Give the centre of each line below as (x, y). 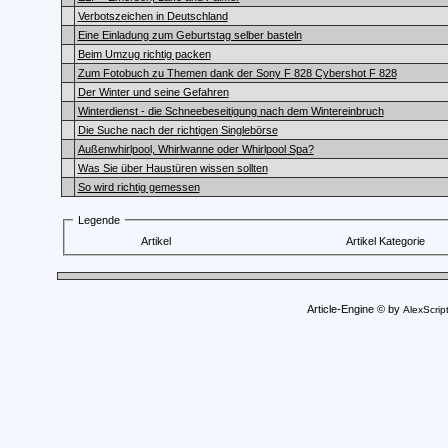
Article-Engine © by (354, 309)
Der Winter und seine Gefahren (153, 92)
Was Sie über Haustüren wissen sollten (172, 168)
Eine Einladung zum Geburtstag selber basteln (189, 35)
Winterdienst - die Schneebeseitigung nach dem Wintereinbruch (230, 111)
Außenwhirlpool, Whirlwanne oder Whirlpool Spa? (195, 149)
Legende (98, 220)
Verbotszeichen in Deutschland (152, 16)
